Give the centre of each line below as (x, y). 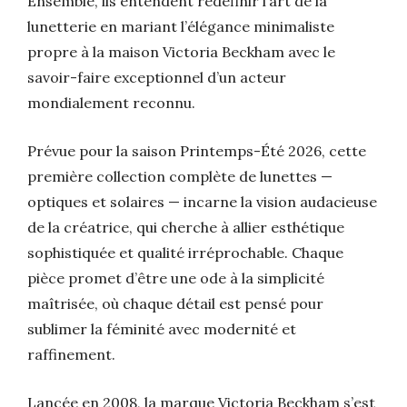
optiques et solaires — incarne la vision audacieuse (202, 201)
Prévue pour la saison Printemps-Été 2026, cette (197, 150)
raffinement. (71, 354)
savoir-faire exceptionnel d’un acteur (157, 77)
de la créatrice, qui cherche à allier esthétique (186, 227)
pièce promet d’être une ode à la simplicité (176, 278)
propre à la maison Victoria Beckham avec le (181, 51)
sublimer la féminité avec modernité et (162, 328)
